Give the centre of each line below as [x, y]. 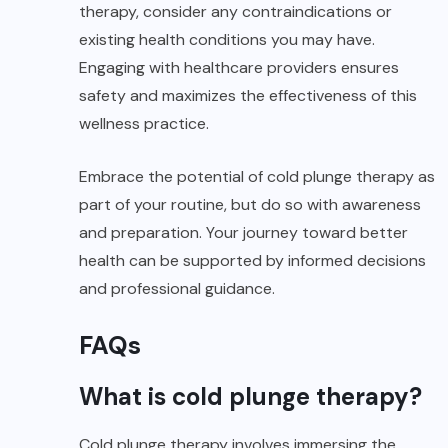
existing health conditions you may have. [227, 39]
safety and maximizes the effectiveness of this [248, 95]
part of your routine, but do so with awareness [250, 204]
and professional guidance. [177, 288]
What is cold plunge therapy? [250, 396]
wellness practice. [144, 123]
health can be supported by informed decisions [252, 260]
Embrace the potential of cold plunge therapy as [257, 176]
